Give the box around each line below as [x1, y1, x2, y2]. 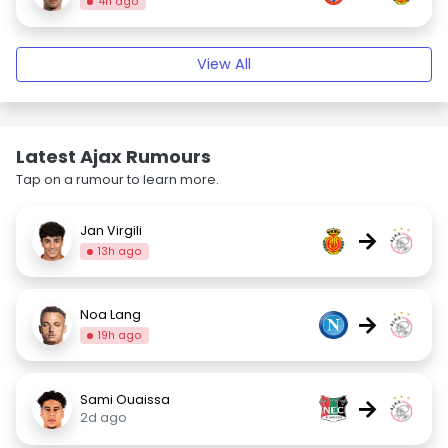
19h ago [98, 327, 143, 343]
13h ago [98, 243, 143, 259]
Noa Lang [80, 305, 141, 323]
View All [197, 54, 251, 74]
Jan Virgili [80, 221, 142, 239]
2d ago [80, 409, 127, 426]
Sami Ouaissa [80, 391, 170, 408]
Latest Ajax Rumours [16, 144, 211, 169]
